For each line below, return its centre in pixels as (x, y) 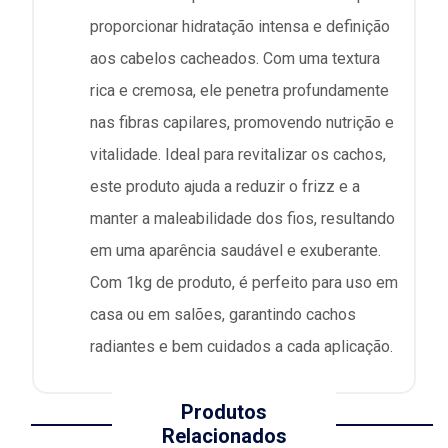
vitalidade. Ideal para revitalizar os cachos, (238, 154)
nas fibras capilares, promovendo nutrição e (242, 122)
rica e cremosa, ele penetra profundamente (239, 90)
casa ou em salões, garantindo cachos (223, 314)
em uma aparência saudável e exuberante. (235, 250)
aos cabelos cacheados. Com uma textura (235, 58)
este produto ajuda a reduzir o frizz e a (225, 186)
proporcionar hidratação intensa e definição (240, 26)
